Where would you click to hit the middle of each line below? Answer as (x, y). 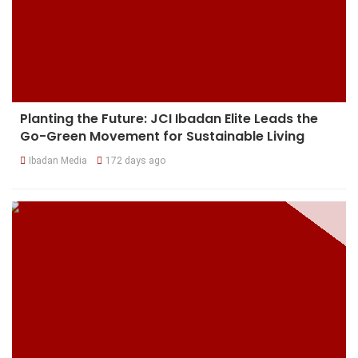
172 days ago (135, 161)
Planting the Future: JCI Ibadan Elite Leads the (169, 119)
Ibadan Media (58, 161)
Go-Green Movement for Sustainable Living (162, 137)
